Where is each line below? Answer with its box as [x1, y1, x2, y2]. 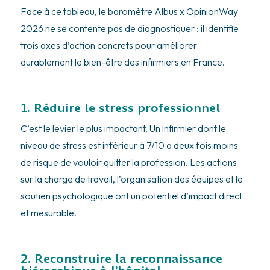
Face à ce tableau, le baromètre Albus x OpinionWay [20, 5, 238, 17]
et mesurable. [20, 206, 77, 219]
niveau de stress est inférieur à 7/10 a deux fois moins [20, 139, 238, 151]
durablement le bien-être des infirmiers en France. [20, 55, 225, 68]
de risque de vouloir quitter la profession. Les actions [20, 155, 237, 168]
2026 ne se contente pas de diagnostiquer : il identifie [20, 22, 239, 34]
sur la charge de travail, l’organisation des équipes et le [20, 172, 243, 185]
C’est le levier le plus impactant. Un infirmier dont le [20, 122, 226, 134]
